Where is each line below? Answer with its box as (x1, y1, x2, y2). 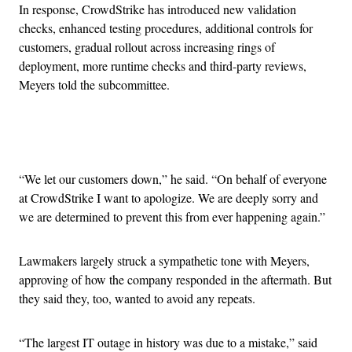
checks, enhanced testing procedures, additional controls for (19, 19, 313, 36)
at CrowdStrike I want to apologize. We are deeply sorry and (19, 189, 318, 206)
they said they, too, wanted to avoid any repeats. (19, 289, 255, 306)
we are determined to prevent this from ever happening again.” (19, 207, 325, 225)
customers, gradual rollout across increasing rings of (19, 38, 275, 55)
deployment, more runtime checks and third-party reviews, (19, 57, 306, 74)
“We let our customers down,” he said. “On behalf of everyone (19, 170, 327, 187)
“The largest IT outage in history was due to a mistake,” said (19, 333, 317, 350)
